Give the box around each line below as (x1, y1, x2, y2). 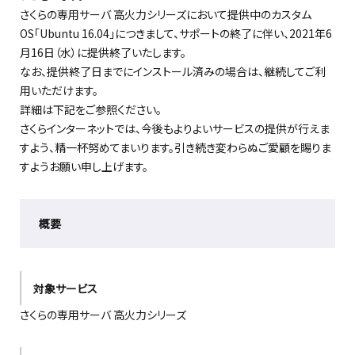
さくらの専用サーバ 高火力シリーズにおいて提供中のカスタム (20, 6, 311, 22)
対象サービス (33, 280, 97, 296)
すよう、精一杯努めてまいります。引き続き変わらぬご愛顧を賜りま (20, 139, 331, 155)
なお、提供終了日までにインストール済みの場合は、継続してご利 (20, 63, 326, 79)
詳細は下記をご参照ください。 (20, 101, 162, 117)
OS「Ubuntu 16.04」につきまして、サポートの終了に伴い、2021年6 (20, 25, 332, 41)
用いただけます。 (20, 82, 98, 98)
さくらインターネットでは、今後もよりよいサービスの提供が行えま (20, 120, 330, 136)
